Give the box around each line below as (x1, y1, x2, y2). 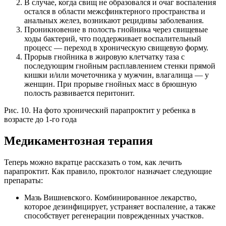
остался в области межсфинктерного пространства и (24, 7, 205, 16)
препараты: (4, 176, 43, 185)
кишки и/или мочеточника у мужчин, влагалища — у (24, 70, 209, 79)
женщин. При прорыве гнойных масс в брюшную (24, 79, 197, 88)
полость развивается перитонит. (24, 88, 135, 97)
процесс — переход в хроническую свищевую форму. (24, 43, 208, 52)
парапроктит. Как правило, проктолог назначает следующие (4, 166, 212, 176)
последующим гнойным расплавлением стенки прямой (24, 61, 215, 70)
